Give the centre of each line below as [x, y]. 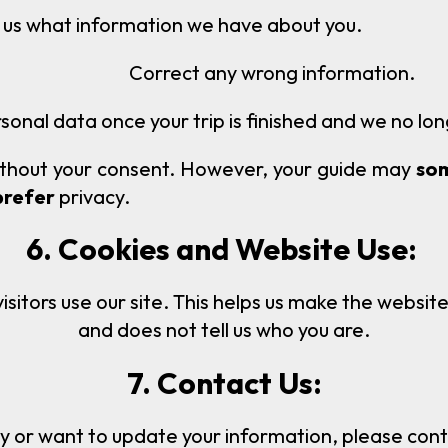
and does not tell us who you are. [224, 330]
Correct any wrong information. [272, 72]
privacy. [96, 196]
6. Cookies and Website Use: [221, 249]
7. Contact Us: [224, 383]
